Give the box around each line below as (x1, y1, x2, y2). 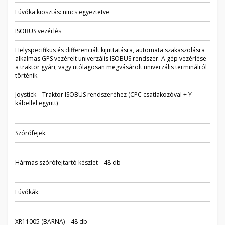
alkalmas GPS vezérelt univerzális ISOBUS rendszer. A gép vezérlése (15, 54, 206, 63)
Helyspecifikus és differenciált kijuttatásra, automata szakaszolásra (15, 46, 205, 54)
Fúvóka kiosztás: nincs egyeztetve (15, 8, 109, 16)
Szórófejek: (15, 129, 47, 137)
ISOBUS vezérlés (15, 27, 61, 35)
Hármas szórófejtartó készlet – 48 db (15, 158, 121, 167)
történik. (15, 71, 39, 80)
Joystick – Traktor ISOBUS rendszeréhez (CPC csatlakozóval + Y (15, 90, 192, 99)
